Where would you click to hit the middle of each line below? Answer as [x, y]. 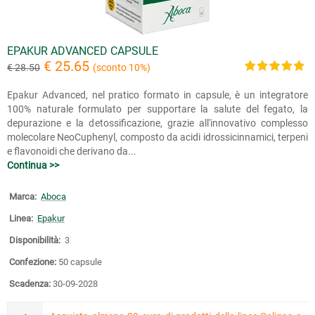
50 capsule [80, 262]
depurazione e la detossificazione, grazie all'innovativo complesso [157, 123]
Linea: [21, 218]
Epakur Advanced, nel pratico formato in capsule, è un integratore [157, 95]
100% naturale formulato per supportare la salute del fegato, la [157, 109]
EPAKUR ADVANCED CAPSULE [83, 51]
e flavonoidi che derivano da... [72, 151]
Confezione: [33, 262]
